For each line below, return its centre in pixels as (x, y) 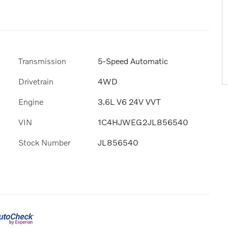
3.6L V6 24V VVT (129, 101)
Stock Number (44, 142)
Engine (31, 101)
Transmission (42, 61)
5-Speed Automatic (133, 61)
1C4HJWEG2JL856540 (143, 122)
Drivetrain (36, 81)
